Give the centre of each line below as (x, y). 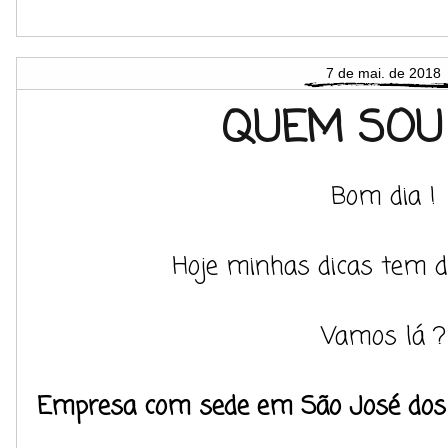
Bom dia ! (383, 197)
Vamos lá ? (383, 337)
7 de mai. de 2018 (383, 73)
